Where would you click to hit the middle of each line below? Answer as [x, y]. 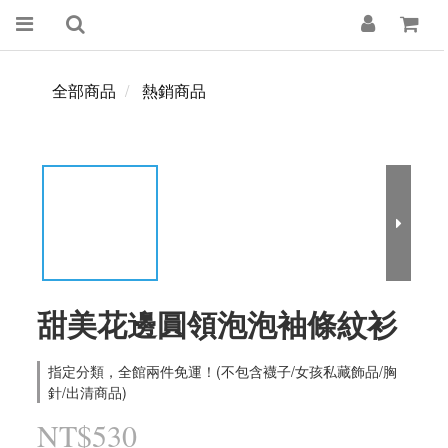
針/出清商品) [87, 392]
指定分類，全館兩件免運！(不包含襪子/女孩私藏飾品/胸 [222, 371]
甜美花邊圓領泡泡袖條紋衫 [217, 323]
